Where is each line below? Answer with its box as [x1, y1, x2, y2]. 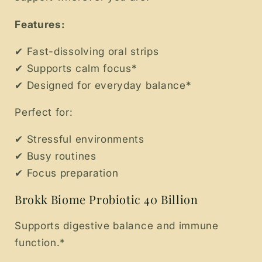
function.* [15, 236, 66, 249]
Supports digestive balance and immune [15, 219, 219, 232]
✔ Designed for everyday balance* [15, 78, 192, 91]
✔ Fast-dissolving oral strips [15, 44, 159, 57]
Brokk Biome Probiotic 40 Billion [15, 191, 198, 207]
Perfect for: [15, 106, 73, 119]
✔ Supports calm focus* [15, 61, 137, 74]
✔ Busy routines [15, 150, 96, 163]
